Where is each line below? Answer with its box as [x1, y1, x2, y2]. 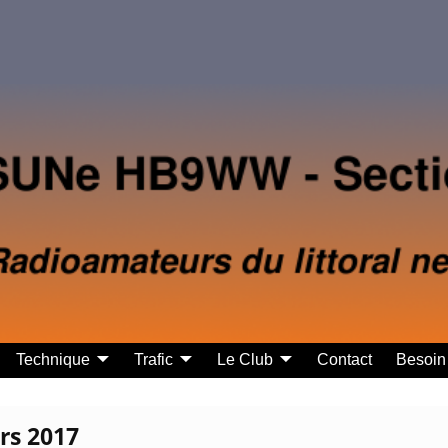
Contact [316, 351, 372, 369]
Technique [15, 351, 90, 369]
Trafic [133, 351, 173, 369]
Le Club [216, 351, 273, 369]
